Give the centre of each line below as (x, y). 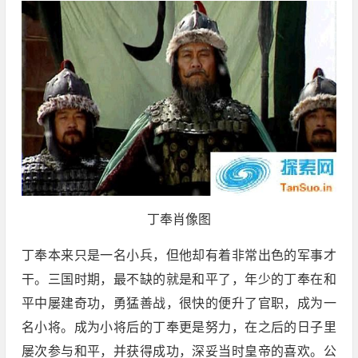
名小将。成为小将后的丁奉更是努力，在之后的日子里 (179, 328)
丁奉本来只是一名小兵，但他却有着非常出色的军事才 (179, 256)
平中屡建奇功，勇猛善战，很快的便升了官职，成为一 (179, 304)
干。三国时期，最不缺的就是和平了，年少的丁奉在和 (179, 280)
